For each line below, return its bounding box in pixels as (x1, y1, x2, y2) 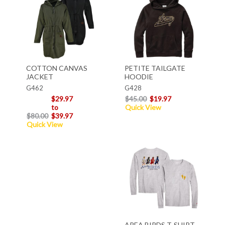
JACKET (26, 72, 53, 81)
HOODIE (124, 72, 153, 81)
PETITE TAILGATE (124, 64, 185, 73)
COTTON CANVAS (26, 64, 87, 73)
